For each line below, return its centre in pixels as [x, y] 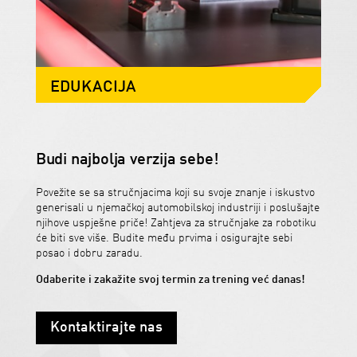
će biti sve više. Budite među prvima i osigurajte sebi [164, 238]
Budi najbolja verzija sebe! [127, 160]
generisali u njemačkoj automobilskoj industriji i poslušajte [177, 208]
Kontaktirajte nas [106, 328]
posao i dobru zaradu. [89, 253]
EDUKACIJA [93, 87]
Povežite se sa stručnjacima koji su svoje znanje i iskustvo [175, 192]
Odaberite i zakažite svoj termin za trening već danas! [170, 279]
